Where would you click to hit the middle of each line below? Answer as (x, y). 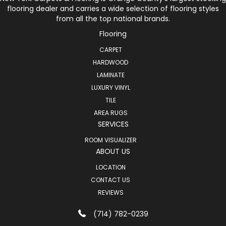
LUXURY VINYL (110, 88)
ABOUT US (113, 152)
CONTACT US (110, 180)
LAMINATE (110, 75)
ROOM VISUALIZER (110, 140)
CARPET (110, 50)
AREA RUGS (110, 113)
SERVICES (113, 124)
